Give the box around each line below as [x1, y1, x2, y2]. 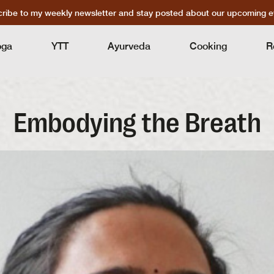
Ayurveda [107, 40, 150, 52]
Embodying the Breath [13, 108, 261, 139]
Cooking [189, 40, 227, 52]
